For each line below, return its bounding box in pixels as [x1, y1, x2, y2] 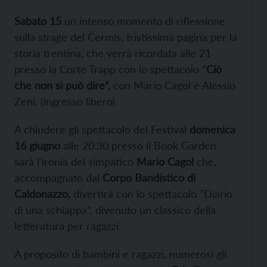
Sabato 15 [14, 14, 61, 27]
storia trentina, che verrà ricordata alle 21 [14, 46, 211, 60]
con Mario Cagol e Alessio [110, 79, 235, 92]
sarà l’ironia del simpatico [14, 155, 136, 168]
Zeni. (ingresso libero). [14, 95, 117, 108]
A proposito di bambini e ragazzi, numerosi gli [14, 247, 226, 260]
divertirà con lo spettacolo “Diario [70, 187, 232, 200]
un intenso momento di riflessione [61, 14, 225, 27]
